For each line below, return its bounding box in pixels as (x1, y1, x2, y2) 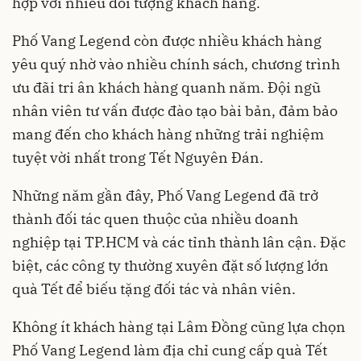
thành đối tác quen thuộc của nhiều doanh (12, 210, 298, 229)
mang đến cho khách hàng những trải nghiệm (12, 125, 324, 144)
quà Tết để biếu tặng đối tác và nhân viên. (12, 280, 296, 299)
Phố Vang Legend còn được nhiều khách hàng (12, 31, 322, 51)
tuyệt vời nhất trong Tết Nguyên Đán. (12, 148, 263, 168)
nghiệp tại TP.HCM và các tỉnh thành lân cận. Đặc (12, 233, 346, 252)
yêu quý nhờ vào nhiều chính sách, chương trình (12, 55, 340, 74)
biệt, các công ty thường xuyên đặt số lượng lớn (12, 256, 329, 276)
